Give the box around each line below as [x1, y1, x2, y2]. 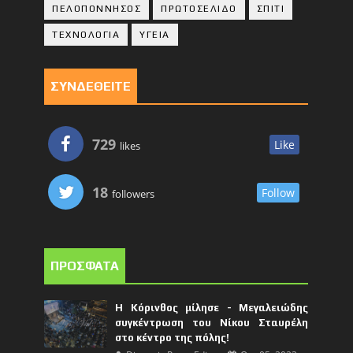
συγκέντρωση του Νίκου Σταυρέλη [115, 316, 309, 329]
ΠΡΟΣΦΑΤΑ [50, 258, 120, 273]
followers [110, 186, 155, 201]
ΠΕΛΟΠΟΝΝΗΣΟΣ [52, 2, 142, 14]
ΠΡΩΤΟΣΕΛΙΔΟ [161, 2, 237, 14]
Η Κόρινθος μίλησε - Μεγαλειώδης [115, 301, 309, 314]
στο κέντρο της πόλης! [115, 331, 230, 344]
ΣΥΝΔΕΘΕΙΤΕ [50, 78, 132, 94]
